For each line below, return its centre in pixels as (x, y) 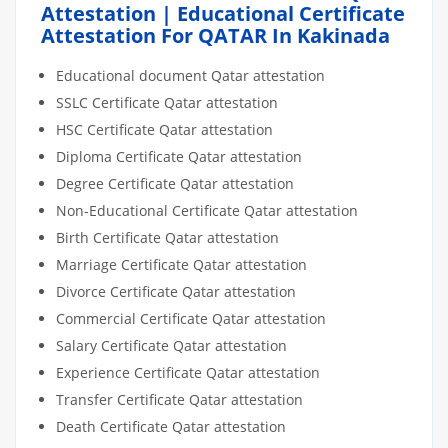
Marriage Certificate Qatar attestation (181, 264)
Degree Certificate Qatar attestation (175, 183)
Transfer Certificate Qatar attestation (179, 399)
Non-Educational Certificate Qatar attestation (207, 210)
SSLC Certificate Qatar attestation (167, 102)
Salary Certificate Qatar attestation (171, 345)
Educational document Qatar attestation (190, 75)
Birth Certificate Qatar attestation (167, 237)
